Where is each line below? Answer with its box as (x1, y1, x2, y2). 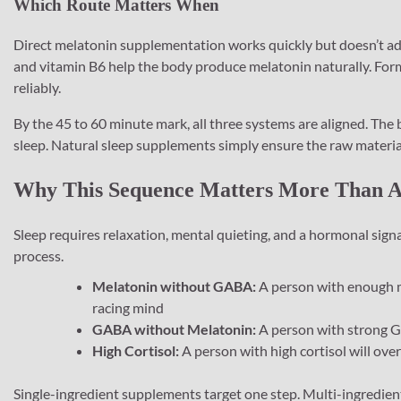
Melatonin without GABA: (92, 277, 256, 295)
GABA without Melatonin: (92, 320, 256, 338)
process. (13, 247, 64, 265)
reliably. (13, 79, 61, 97)
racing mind (92, 299, 164, 317)
